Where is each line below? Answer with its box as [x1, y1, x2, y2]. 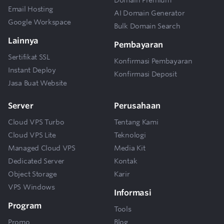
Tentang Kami [114, 117, 158, 126]
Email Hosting [8, 4, 53, 13]
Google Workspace [8, 17, 71, 26]
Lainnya [8, 35, 38, 45]
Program [8, 200, 41, 210]
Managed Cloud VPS [8, 143, 75, 152]
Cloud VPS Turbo [8, 117, 64, 126]
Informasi [114, 187, 151, 197]
